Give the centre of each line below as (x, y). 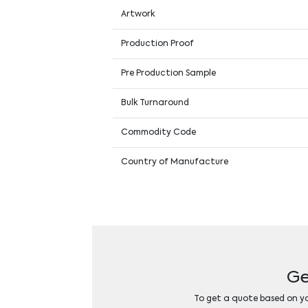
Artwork (138, 14)
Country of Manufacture (175, 162)
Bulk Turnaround (155, 103)
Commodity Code (159, 132)
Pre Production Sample (169, 73)
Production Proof (158, 44)
